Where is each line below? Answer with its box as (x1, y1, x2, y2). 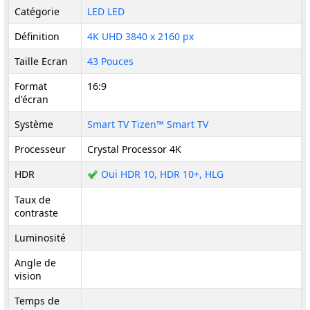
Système (15, 118, 53, 131)
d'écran (15, 93, 48, 106)
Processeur (15, 143, 66, 156)
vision (15, 269, 42, 282)
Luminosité (15, 231, 66, 244)
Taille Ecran (15, 55, 68, 68)
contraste (15, 206, 58, 219)
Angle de (15, 256, 56, 269)
